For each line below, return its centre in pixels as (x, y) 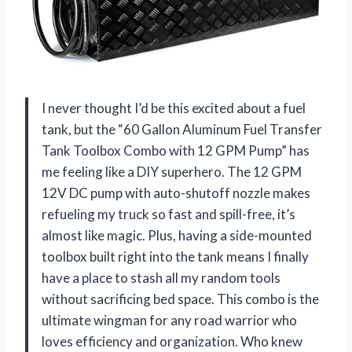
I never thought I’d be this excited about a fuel (174, 108)
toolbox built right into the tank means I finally (175, 256)
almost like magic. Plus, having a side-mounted (177, 235)
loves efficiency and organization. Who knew (172, 341)
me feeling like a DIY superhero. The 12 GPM (172, 171)
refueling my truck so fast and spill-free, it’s (169, 214)
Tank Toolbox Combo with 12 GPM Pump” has (176, 150)
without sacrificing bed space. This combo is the (180, 299)
